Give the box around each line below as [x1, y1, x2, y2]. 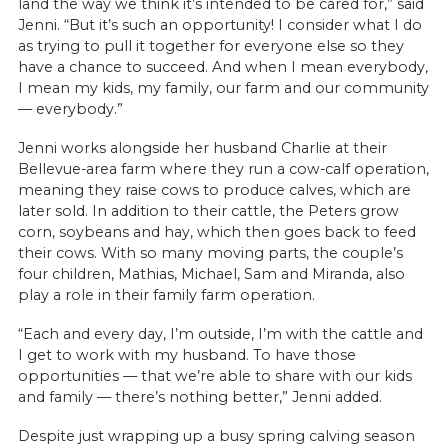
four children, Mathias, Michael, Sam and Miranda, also [17, 265, 405, 284]
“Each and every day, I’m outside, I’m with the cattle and [17, 325, 423, 344]
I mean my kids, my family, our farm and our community [17, 79, 429, 98]
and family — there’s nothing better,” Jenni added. [17, 388, 386, 407]
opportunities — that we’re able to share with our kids [17, 367, 412, 386]
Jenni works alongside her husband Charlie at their [17, 139, 387, 158]
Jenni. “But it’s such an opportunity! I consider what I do [17, 16, 422, 35]
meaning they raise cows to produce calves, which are [17, 181, 411, 200]
